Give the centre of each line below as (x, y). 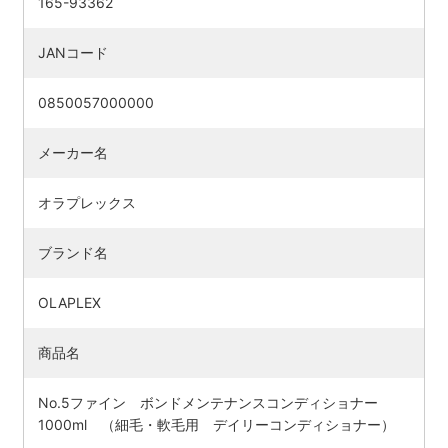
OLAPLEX (69, 302)
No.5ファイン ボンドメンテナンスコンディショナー (214, 402)
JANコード (72, 52)
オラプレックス (86, 202)
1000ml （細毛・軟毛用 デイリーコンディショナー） (216, 424)
